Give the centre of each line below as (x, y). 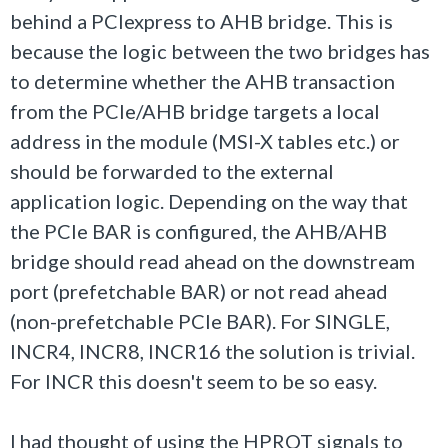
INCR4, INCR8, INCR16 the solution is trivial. (212, 351)
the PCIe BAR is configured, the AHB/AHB (198, 231)
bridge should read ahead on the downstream (212, 261)
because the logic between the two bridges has (220, 51)
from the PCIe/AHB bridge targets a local (195, 111)
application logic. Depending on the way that (209, 201)
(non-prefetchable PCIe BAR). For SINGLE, (200, 321)
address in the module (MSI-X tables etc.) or (205, 141)
